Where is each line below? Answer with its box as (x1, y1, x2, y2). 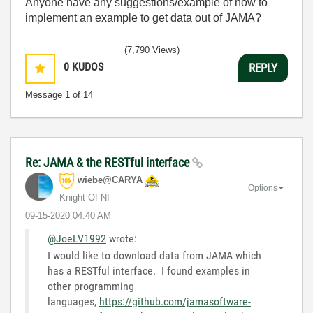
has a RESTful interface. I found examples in (48, 264, 250, 277)
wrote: (106, 232, 137, 245)
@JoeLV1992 (48, 232, 106, 245)
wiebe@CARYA (78, 175, 143, 186)
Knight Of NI (59, 192, 110, 203)
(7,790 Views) (124, 45, 180, 55)
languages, (48, 295, 99, 308)
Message (25, 89, 65, 100)
